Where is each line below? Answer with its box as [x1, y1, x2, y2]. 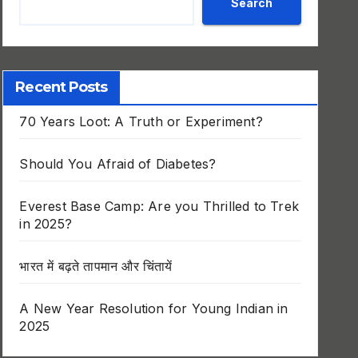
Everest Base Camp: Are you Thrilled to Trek [19, 198, 299, 214]
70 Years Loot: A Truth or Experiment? [19, 113, 263, 129]
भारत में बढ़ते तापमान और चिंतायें [19, 258, 173, 274]
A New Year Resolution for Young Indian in [19, 300, 288, 316]
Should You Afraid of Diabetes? [19, 156, 217, 172]
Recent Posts [15, 78, 108, 96]
